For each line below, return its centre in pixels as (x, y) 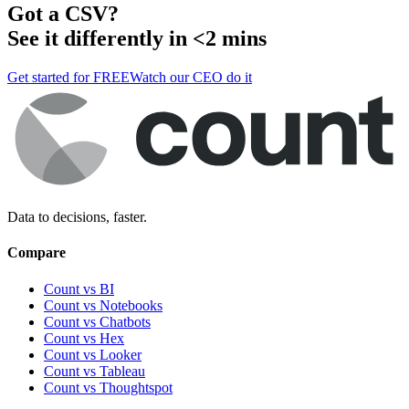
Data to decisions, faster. (77, 217)
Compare (37, 253)
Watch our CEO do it (191, 78)
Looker (121, 354)
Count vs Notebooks (103, 305)
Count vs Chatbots (97, 321)
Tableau (122, 371)
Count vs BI (79, 288)
